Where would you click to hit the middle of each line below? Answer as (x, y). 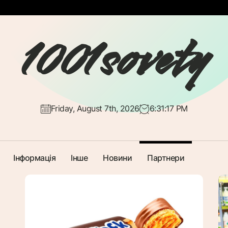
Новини (117, 158)
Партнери (166, 158)
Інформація (34, 158)
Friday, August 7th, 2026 (95, 108)
